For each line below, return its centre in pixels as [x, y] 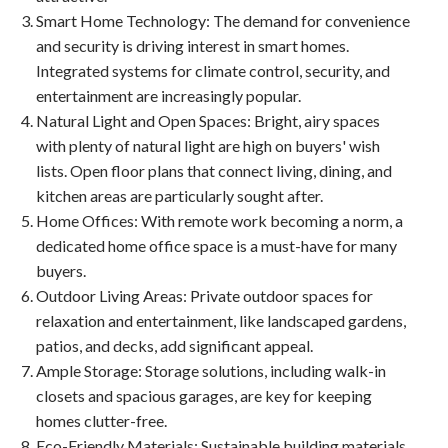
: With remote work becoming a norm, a [268, 220]
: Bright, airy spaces [313, 120]
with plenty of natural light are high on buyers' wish [207, 145]
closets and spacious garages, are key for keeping [203, 395]
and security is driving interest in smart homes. [192, 45]
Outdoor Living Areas [109, 295]
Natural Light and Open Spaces [141, 120]
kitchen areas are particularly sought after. [179, 195]
